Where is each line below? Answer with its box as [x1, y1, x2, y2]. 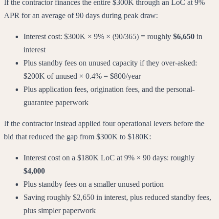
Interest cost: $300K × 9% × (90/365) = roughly [23, 32, 173, 41]
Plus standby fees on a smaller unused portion [23, 179, 164, 188]
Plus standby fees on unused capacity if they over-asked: [23, 58, 197, 67]
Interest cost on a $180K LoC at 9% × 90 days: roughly [23, 153, 195, 162]
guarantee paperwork [23, 98, 88, 107]
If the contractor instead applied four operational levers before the [4, 119, 204, 128]
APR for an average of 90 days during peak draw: [4, 11, 158, 20]
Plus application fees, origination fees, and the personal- [23, 85, 195, 93]
